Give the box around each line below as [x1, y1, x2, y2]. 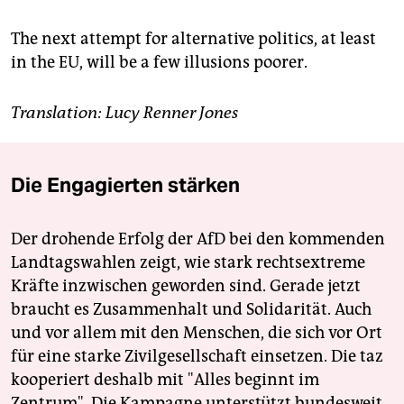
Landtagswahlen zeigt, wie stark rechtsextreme [11, 252, 365, 273]
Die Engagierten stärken [11, 172, 240, 198]
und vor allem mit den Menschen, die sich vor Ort [11, 323, 382, 344]
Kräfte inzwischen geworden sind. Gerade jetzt [11, 276, 361, 297]
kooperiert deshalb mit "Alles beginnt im [11, 370, 319, 390]
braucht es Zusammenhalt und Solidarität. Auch [11, 299, 372, 320]
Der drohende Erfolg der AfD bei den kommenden [11, 229, 385, 250]
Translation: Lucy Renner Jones [11, 103, 238, 124]
